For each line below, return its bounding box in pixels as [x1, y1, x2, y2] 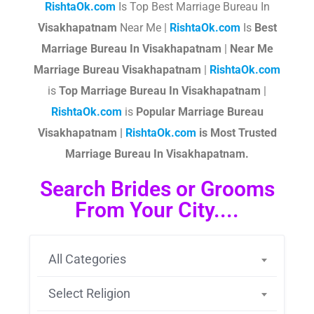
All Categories [48, 252, 126, 266]
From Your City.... [75, 198, 239, 222]
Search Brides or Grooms [39, 177, 275, 201]
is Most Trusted [196, 126, 277, 139]
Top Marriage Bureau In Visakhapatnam [59, 84, 261, 97]
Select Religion [48, 286, 130, 301]
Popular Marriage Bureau [135, 105, 264, 118]
